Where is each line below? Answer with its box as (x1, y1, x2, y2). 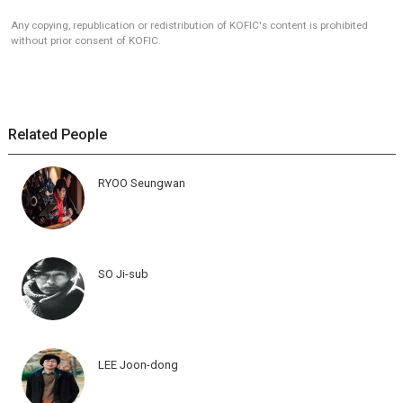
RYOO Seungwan (97, 175, 185, 190)
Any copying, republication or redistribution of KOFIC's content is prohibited (10, 18, 368, 31)
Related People (7, 125, 107, 143)
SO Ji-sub (97, 266, 148, 281)
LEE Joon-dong (97, 357, 178, 372)
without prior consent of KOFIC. (10, 33, 161, 47)
